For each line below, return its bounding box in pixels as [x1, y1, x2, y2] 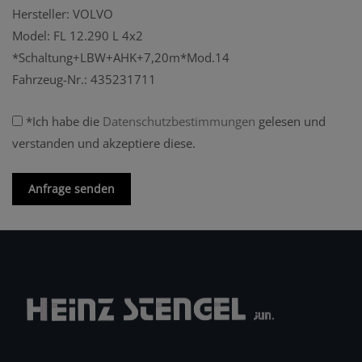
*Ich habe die [23, 113, 103, 130]
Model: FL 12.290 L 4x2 [12, 27, 143, 44]
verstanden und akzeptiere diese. [12, 135, 196, 152]
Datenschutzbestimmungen [103, 113, 255, 130]
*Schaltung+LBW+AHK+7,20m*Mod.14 [12, 49, 229, 66]
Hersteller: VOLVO [12, 6, 113, 23]
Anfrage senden [28, 181, 115, 197]
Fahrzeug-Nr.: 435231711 [12, 71, 156, 88]
